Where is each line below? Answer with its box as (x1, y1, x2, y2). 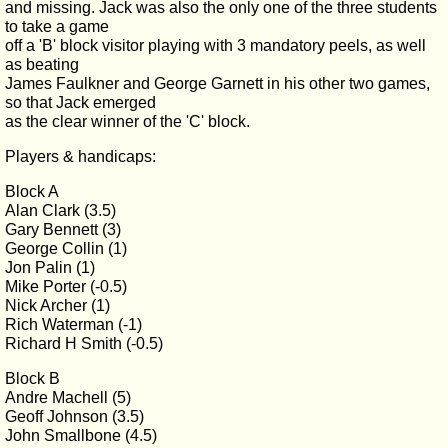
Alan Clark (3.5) (5, 202, 116, 219)
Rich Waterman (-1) (5, 316, 142, 333)
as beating (5, 56, 79, 73)
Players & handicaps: (5, 148, 156, 165)
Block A (5, 183, 59, 200)
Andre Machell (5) (5, 389, 131, 406)
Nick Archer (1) (5, 297, 110, 314)
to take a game (5, 18, 109, 35)
